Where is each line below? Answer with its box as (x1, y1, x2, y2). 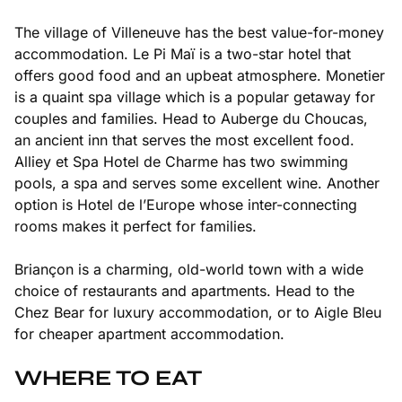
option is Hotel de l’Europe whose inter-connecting (14, 196, 357, 214)
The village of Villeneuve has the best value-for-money (14, 23, 384, 42)
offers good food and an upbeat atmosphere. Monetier (14, 66, 385, 85)
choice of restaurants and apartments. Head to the (14, 282, 354, 301)
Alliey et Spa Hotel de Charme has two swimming (14, 153, 348, 171)
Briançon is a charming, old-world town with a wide (14, 260, 363, 279)
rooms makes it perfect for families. (14, 217, 257, 236)
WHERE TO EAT (14, 365, 202, 392)
